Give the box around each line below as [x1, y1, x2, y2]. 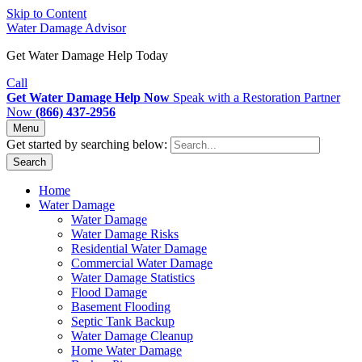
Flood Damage [71, 285, 147, 299]
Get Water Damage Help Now [6, 90, 170, 104]
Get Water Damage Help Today [6, 48, 168, 62]
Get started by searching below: [6, 137, 167, 151]
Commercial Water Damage [71, 256, 213, 270]
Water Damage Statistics [71, 271, 195, 284]
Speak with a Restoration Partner [170, 90, 340, 104]
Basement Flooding [71, 300, 170, 314]
